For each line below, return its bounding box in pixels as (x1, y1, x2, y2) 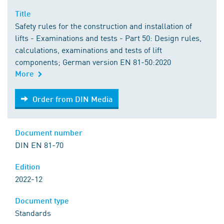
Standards (15, 207, 51, 218)
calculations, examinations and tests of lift (15, 44, 162, 55)
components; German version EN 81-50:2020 (15, 56, 171, 67)
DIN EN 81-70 (15, 139, 63, 150)
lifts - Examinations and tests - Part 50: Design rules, (15, 32, 201, 43)
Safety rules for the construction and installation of (15, 20, 192, 31)
